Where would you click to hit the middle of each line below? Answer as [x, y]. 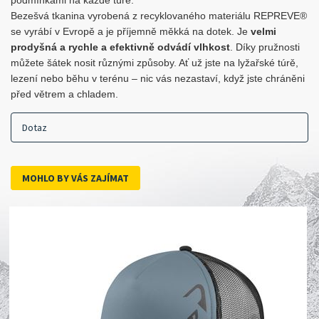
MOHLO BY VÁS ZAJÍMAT [75, 178]
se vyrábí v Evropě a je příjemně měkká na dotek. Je [131, 31]
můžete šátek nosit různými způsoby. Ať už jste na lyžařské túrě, [155, 63]
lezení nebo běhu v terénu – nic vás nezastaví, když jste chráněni [158, 78]
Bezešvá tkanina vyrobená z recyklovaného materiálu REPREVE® [159, 16]
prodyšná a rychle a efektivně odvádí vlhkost [120, 47]
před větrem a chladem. [64, 94]
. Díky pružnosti [265, 47]
